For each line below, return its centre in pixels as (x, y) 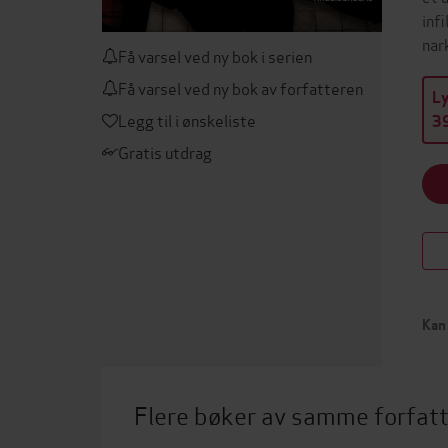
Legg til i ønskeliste (187, 119)
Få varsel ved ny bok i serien (215, 55)
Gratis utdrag (165, 151)
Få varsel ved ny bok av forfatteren (240, 87)
